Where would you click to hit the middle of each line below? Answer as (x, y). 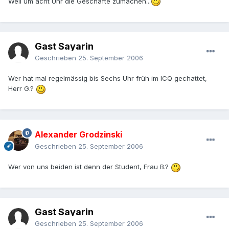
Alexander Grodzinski (78, 135)
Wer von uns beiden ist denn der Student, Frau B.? (89, 167)
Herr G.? (22, 89)
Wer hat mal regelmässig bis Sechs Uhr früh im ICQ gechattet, (108, 78)
